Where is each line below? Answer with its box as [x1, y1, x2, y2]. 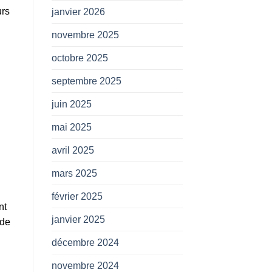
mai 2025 [51, 121, 92, 132]
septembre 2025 [51, 75, 121, 86]
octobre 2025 [51, 52, 108, 63]
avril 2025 [51, 144, 94, 155]
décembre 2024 [51, 237, 119, 248]
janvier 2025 [51, 214, 105, 225]
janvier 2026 [51, 6, 105, 17]
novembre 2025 [51, 29, 119, 40]
